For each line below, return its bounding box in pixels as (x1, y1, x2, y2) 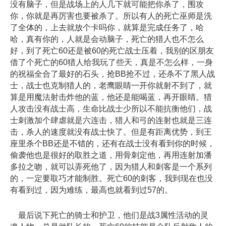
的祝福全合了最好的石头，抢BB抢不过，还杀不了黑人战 (10, 69, 215, 78)
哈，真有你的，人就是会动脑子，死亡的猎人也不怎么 (10, 34, 204, 43)
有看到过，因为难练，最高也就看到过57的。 (10, 185, 173, 194)
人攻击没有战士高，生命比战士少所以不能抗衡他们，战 (10, 104, 212, 113)
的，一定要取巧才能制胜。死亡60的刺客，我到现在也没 (10, 174, 213, 183)
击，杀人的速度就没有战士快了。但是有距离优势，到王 (10, 127, 212, 136)
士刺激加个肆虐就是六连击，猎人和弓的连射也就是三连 (10, 116, 212, 125)
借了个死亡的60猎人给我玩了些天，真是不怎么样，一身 (10, 58, 213, 67)
